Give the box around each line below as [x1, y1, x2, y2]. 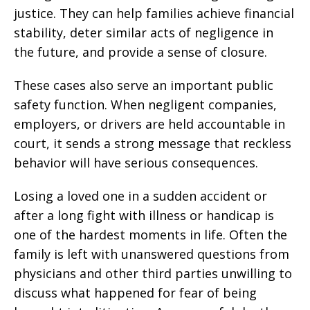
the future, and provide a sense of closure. [14, 44, 267, 60]
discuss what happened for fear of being [14, 284, 257, 301]
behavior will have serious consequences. [14, 154, 258, 171]
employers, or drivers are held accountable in [14, 116, 285, 132]
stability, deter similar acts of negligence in [14, 24, 273, 41]
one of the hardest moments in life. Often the [14, 226, 287, 243]
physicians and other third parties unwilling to [14, 265, 292, 282]
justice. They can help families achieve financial [14, 5, 294, 21]
